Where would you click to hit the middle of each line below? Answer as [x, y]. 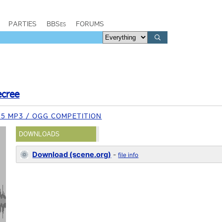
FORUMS [90, 24]
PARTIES [23, 24]
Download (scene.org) [72, 155]
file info [128, 155]
